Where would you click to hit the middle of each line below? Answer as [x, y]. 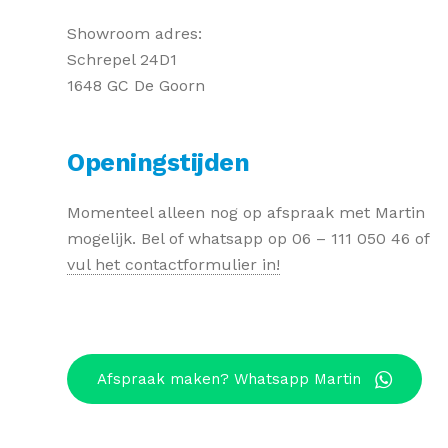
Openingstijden [158, 163]
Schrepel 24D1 [122, 60]
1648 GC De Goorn [136, 86]
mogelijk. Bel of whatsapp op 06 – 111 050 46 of [248, 238]
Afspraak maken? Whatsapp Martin [229, 379]
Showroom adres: [134, 34]
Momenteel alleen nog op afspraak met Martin [246, 212]
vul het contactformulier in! [173, 264]
